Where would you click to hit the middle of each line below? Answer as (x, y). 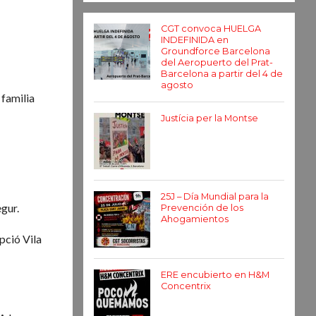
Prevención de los (202, 208)
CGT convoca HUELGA (211, 29)
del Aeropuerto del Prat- (217, 62)
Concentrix (186, 286)
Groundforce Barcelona (215, 51)
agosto (177, 85)
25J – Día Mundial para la (215, 196)
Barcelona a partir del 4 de (222, 74)
